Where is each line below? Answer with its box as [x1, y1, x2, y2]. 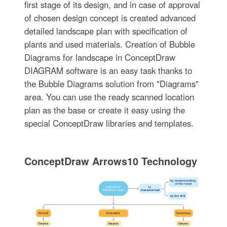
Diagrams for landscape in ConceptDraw [24, 51, 175, 63]
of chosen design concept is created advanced [24, 11, 196, 24]
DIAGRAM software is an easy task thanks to [24, 64, 192, 77]
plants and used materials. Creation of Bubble [24, 37, 195, 50]
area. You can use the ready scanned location [24, 90, 194, 103]
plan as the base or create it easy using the [24, 103, 185, 116]
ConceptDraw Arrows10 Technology [24, 153, 197, 168]
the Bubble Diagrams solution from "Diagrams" [24, 77, 199, 90]
